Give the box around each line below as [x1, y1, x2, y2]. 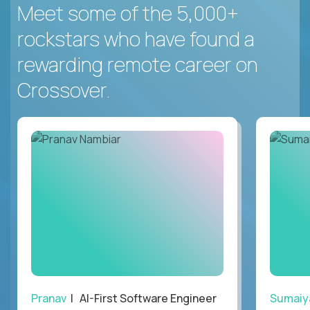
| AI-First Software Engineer [66, 290, 217, 306]
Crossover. [17, 75, 110, 104]
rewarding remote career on [17, 50, 258, 78]
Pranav [31, 290, 66, 306]
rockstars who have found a [17, 24, 255, 53]
